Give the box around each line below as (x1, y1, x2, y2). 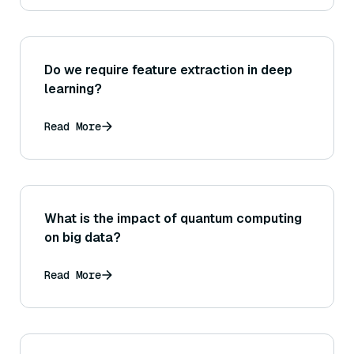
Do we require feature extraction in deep (44, 62, 292, 79)
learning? (44, 81, 102, 98)
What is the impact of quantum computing (44, 210, 302, 228)
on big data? (44, 229, 121, 247)
